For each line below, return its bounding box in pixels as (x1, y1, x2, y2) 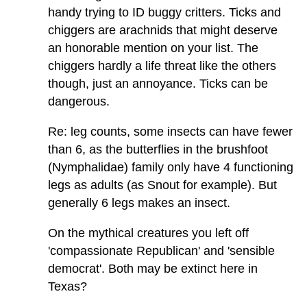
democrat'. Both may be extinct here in (48, 261, 258, 275)
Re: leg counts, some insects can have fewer (48, 124, 293, 138)
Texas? (48, 279, 87, 293)
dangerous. (48, 94, 110, 108)
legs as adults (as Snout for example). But (48, 177, 277, 192)
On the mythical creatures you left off (48, 225, 249, 240)
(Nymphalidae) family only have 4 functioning (48, 160, 293, 174)
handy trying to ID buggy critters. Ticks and (48, 5, 281, 19)
